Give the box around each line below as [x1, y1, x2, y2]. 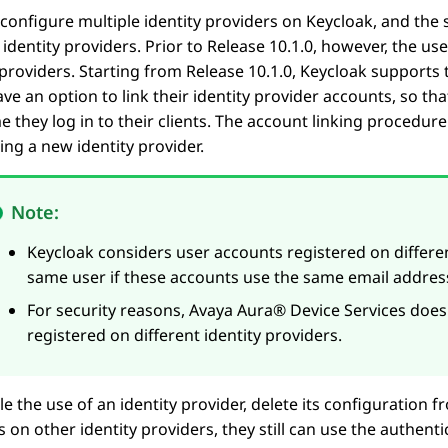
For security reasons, [27, 299, 189, 322]
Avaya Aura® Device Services [189, 299, 406, 322]
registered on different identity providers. [27, 324, 342, 347]
